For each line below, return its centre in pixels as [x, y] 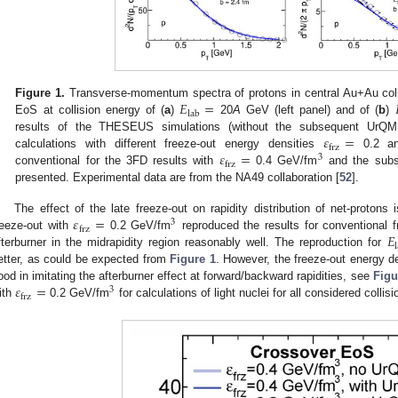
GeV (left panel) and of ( [310, 110]
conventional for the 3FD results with [117, 161]
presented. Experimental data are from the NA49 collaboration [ [178, 178]
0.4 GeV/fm [284, 161]
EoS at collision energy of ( [90, 110]
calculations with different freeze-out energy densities [169, 144]
